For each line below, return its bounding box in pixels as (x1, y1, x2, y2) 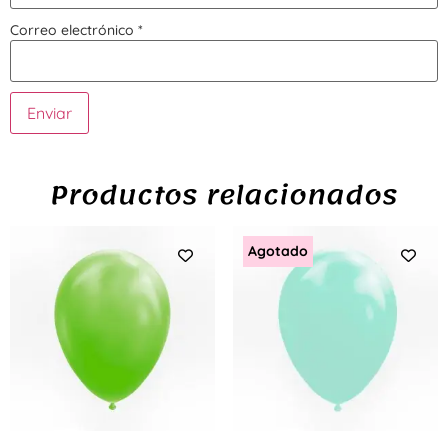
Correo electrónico (10, 21, 138, 40)
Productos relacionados (50, 169, 398, 220)
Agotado (247, 241, 308, 260)
